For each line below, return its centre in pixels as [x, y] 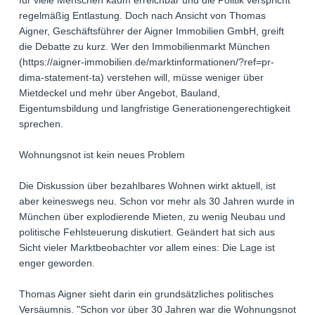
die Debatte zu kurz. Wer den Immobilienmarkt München [144, 47]
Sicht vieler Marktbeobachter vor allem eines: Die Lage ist [147, 248]
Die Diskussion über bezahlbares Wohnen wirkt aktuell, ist [147, 186]
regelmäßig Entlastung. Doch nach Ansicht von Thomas [142, 16]
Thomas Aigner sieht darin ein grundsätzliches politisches [146, 294]
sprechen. [41, 124]
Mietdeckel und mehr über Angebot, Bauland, [120, 93]
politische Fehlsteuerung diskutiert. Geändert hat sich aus [147, 232]
